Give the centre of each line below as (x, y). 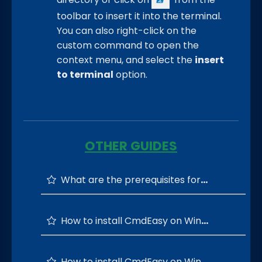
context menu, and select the (126, 60)
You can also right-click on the (127, 30)
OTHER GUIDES (131, 146)
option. (130, 74)
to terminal (85, 74)
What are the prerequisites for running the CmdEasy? (128, 180)
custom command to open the (128, 45)
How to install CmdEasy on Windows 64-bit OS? (129, 220)
